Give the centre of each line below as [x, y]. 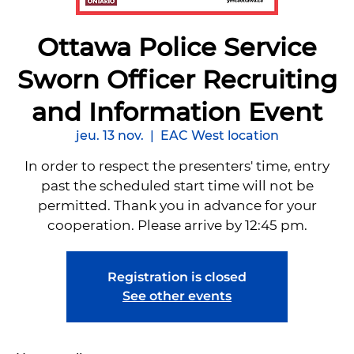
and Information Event [177, 112]
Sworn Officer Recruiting [177, 80]
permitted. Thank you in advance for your [177, 206]
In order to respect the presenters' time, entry [177, 166]
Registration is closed [177, 277]
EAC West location [219, 136]
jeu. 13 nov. [109, 136]
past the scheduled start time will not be [177, 186]
